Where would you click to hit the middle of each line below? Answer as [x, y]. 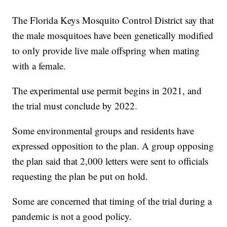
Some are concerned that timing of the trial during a [112, 201]
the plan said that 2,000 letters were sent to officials [110, 161]
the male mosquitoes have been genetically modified [113, 35]
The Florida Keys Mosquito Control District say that [113, 20]
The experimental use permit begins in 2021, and [107, 91]
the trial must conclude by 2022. [75, 106]
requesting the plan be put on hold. [80, 176]
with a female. [39, 66]
